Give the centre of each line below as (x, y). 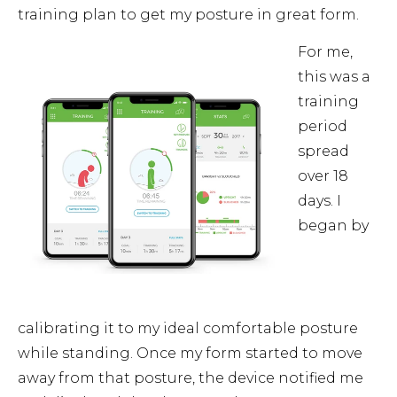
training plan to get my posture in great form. (188, 14)
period (323, 127)
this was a (334, 77)
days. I (319, 201)
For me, (325, 52)
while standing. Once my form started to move (190, 354)
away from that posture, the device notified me (191, 378)
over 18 (323, 176)
